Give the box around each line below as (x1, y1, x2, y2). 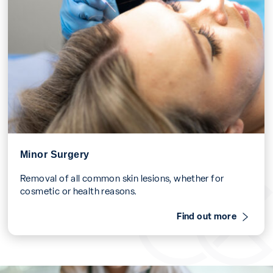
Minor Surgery (20, 148, 90, 160)
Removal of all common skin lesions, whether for (20, 172, 224, 184)
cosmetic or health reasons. (20, 185, 138, 197)
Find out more (177, 210, 237, 222)
